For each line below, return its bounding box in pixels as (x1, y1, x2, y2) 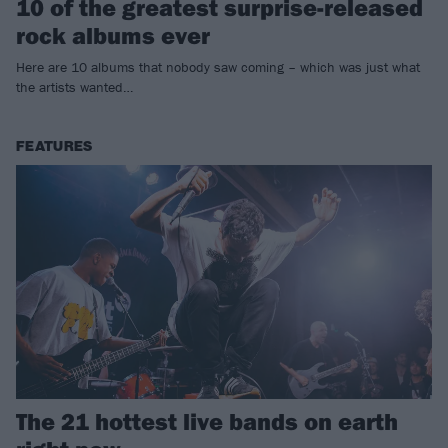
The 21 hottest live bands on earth (16, 406, 398, 437)
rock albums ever (16, 20, 210, 51)
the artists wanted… (16, 78, 133, 97)
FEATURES (16, 138, 93, 156)
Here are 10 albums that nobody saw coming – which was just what (16, 58, 420, 77)
